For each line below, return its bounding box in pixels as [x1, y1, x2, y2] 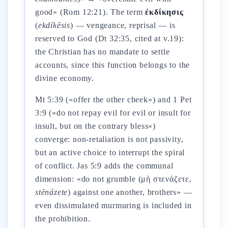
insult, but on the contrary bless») [35, 122, 156, 130]
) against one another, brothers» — [68, 188, 192, 196]
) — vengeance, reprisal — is [70, 21, 176, 30]
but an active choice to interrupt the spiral [35, 148, 185, 157]
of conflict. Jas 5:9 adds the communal [35, 161, 174, 170]
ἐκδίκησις [145, 8, 184, 16]
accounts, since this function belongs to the [35, 61, 190, 69]
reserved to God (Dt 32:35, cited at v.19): [35, 34, 184, 43]
